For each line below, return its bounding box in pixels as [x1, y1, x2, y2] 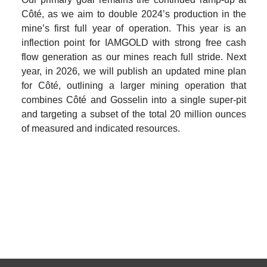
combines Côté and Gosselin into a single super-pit [21, 95, 247, 105]
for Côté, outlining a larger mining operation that [21, 80, 247, 91]
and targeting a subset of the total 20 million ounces [21, 109, 247, 120]
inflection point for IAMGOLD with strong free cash [21, 38, 247, 48]
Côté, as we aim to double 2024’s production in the [21, 9, 247, 20]
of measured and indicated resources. [21, 123, 180, 134]
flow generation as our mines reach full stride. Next [21, 52, 247, 63]
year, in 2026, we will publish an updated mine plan [21, 66, 247, 77]
